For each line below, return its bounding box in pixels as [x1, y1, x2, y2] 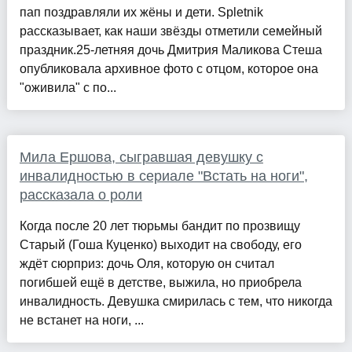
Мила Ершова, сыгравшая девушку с [19, 149, 263, 166]
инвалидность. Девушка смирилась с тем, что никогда [19, 295, 332, 309]
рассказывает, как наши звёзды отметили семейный [19, 24, 322, 38]
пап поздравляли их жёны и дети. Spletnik [19, 5, 263, 20]
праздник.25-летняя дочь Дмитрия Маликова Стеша [19, 43, 322, 57]
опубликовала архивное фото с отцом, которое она [19, 62, 318, 76]
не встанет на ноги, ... [19, 313, 144, 328]
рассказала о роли [19, 187, 142, 203]
